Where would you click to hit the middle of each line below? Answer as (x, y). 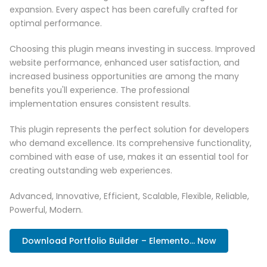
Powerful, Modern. (46, 210)
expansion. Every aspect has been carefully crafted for (124, 10)
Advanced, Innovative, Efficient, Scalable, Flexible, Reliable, (129, 196)
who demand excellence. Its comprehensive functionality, (131, 143)
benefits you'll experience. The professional (100, 90)
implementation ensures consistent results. (100, 104)
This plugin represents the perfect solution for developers (129, 130)
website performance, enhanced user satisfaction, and (125, 63)
